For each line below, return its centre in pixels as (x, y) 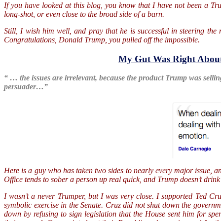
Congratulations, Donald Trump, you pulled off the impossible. (103, 39)
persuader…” (26, 87)
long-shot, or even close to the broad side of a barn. (85, 14)
